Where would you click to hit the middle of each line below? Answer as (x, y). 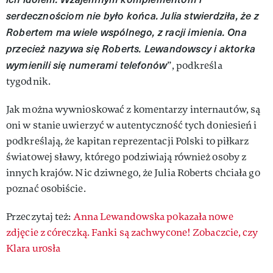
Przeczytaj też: (40, 217)
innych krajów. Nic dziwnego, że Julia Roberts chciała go (133, 173)
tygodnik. (28, 81)
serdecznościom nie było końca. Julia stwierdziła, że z (133, 16)
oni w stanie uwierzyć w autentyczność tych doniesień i (132, 125)
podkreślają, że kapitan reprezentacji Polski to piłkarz (128, 141)
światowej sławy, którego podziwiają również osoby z (126, 157)
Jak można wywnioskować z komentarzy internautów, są (133, 109)
